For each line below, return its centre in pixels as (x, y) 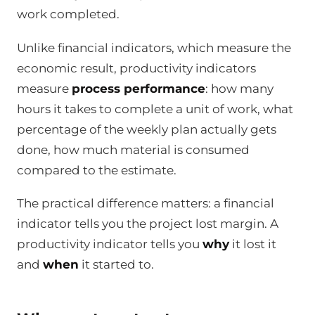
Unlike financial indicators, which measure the (154, 47)
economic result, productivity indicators (136, 68)
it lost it (253, 244)
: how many (239, 88)
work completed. (68, 14)
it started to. (116, 265)
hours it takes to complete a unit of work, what (155, 109)
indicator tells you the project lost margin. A (148, 224)
